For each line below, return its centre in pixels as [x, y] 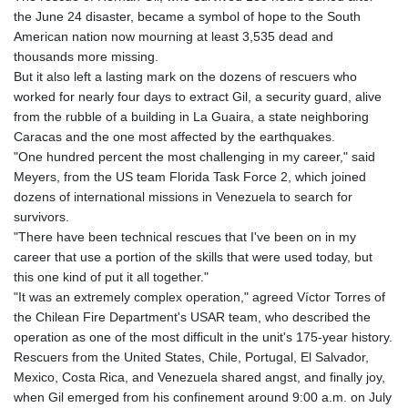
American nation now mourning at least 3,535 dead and [173, 36]
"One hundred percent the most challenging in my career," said [194, 156]
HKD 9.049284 [235, 43]
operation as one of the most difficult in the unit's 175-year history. [203, 337]
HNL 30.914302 [239, 63]
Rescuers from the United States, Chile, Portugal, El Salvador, [191, 357]
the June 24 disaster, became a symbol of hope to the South [187, 16]
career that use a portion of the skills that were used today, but [193, 256]
